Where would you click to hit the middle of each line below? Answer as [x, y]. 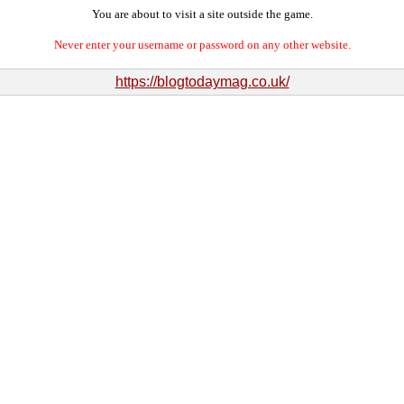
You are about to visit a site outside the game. [202, 14]
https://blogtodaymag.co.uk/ [202, 82]
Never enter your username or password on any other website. [202, 45]
